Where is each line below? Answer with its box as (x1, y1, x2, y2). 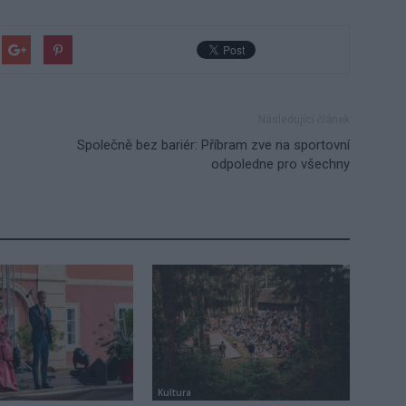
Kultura (158, 385, 191, 399)
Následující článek (258, 112, 350, 126)
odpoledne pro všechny (211, 155, 350, 172)
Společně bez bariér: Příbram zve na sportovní (77, 136, 350, 153)
